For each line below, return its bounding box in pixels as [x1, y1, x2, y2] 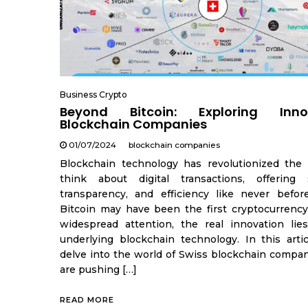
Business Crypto [60, 89, 127, 100]
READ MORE [60, 294, 114, 305]
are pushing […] [60, 263, 137, 276]
